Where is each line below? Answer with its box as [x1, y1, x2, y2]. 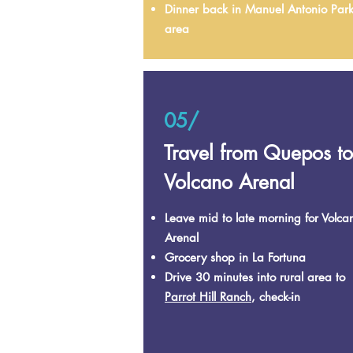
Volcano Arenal [164, 169, 295, 195]
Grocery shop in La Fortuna [165, 250, 310, 265]
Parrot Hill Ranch [165, 289, 251, 304]
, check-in [251, 289, 300, 304]
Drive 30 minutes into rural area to [165, 269, 345, 284]
